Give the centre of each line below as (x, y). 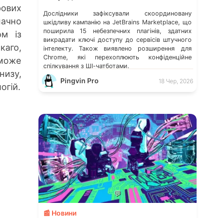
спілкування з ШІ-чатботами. (86, 66)
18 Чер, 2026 (176, 81)
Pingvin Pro (79, 80)
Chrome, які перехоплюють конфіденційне (117, 57)
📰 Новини (60, 213)
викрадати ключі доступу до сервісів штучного (117, 39)
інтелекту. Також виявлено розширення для (117, 48)
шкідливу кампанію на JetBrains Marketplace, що (117, 22)
